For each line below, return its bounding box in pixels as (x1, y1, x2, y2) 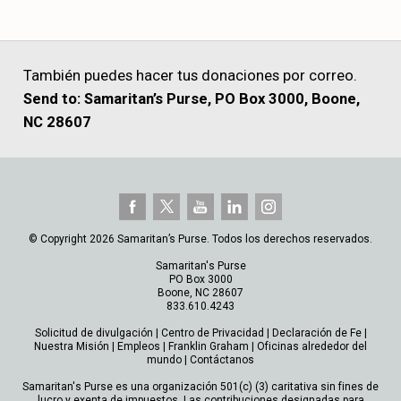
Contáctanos (190, 353, 254, 366)
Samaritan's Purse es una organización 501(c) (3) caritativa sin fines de (22, 380, 379, 393)
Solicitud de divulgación (34, 326, 153, 339)
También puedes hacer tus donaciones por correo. (22, 67, 357, 85)
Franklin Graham (168, 339, 249, 353)
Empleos (117, 339, 160, 353)
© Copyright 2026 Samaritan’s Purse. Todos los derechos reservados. (29, 232, 372, 245)
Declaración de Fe (271, 326, 362, 339)
